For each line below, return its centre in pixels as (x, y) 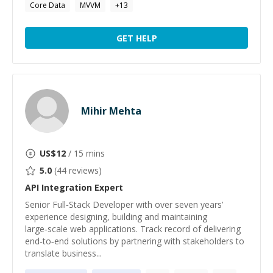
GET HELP (136, 38)
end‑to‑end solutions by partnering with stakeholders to (135, 241)
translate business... (63, 253)
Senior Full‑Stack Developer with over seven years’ (124, 204)
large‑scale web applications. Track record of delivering (133, 229)
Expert (108, 187)
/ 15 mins (85, 153)
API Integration (58, 187)
